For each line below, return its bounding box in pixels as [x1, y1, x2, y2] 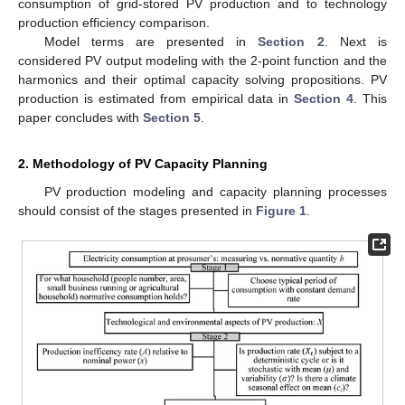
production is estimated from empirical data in [18, 90, 295, 106]
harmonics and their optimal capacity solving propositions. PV [18, 71, 387, 87]
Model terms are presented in [43, 33, 259, 49]
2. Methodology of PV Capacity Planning [18, 155, 268, 171]
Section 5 [143, 109, 201, 125]
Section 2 [258, 33, 325, 49]
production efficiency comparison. [18, 14, 210, 30]
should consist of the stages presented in [18, 202, 256, 218]
